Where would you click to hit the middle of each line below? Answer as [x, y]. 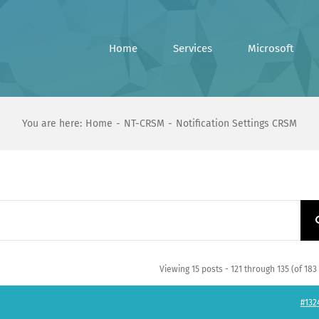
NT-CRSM [144, 124]
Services [193, 48]
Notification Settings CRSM [236, 124]
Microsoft [271, 48]
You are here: [52, 124]
